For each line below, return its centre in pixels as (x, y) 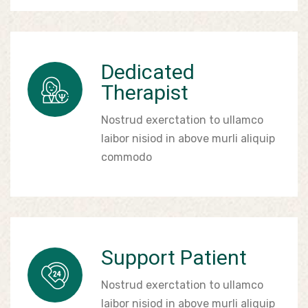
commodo (126, 157)
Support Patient (174, 257)
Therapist (145, 92)
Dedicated (148, 72)
